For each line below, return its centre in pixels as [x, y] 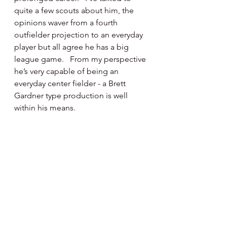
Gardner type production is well [72, 96]
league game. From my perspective [81, 59]
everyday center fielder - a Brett [71, 83]
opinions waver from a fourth [67, 23]
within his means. [45, 108]
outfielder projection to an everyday [80, 35]
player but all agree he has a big [72, 47]
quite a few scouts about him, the [75, 10]
